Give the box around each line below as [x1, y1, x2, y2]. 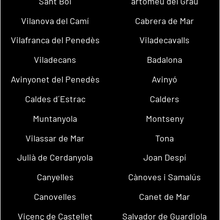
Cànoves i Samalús [128, 171, 201, 183]
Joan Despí [143, 152, 186, 163]
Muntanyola [33, 112, 78, 124]
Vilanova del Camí [21, 15, 89, 26]
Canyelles [36, 171, 74, 183]
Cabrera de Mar [135, 15, 194, 26]
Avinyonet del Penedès [10, 74, 100, 85]
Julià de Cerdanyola [17, 152, 93, 163]
